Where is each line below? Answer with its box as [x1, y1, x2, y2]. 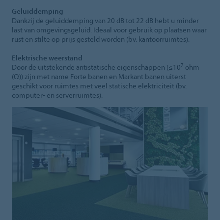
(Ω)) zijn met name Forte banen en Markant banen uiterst [12, 71, 186, 81]
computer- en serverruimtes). [12, 90, 103, 100]
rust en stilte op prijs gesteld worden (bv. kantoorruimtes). [12, 34, 190, 44]
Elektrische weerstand [12, 53, 82, 62]
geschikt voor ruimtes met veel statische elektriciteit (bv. [12, 81, 187, 90]
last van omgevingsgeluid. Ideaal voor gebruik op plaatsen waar [12, 25, 207, 34]
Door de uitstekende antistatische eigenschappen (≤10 [12, 62, 181, 72]
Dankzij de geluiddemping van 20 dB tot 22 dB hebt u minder [12, 15, 199, 25]
